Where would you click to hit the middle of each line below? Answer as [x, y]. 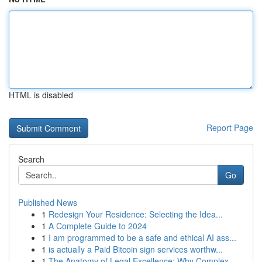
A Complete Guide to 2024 [98, 226]
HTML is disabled [41, 95]
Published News [48, 202]
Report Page [230, 127]
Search [31, 159]
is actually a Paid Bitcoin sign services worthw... [136, 249]
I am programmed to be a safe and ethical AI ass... [142, 237]
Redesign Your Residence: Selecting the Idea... [136, 214]
